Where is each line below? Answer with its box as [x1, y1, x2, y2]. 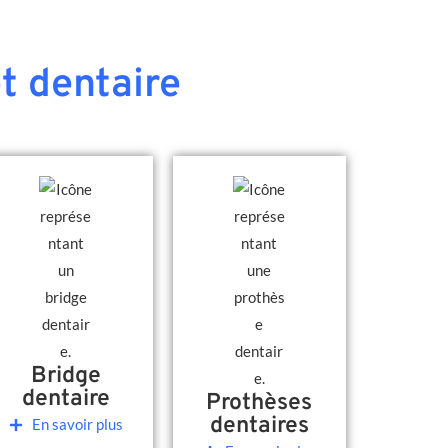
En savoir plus [31, 415, 123, 433]
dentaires [209, 412, 309, 441]
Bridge [30, 362, 101, 391]
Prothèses [206, 389, 313, 418]
